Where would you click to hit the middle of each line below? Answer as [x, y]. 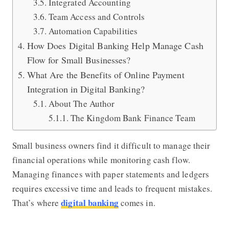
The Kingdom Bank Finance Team [133, 118]
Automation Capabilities [93, 31]
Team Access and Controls [97, 16]
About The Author [82, 103]
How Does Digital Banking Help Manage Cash [115, 45]
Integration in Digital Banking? [86, 89]
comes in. [139, 202]
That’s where [37, 202]
